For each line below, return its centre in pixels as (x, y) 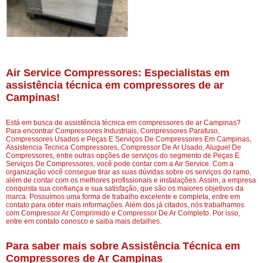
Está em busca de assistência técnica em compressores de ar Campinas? (123, 123)
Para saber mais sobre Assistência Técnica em (123, 246)
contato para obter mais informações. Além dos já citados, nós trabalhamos (125, 205)
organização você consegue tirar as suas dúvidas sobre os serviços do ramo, (129, 172)
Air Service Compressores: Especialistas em (118, 73)
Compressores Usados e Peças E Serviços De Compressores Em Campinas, (129, 139)
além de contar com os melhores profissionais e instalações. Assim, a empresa (131, 181)
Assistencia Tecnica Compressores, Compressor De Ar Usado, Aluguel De (124, 148)
